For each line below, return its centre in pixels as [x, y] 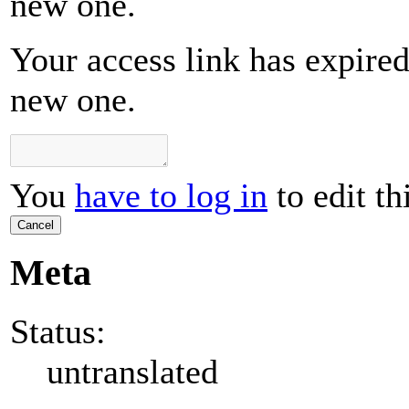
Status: [58, 331]
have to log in [171, 196]
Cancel [36, 225]
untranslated [132, 371]
